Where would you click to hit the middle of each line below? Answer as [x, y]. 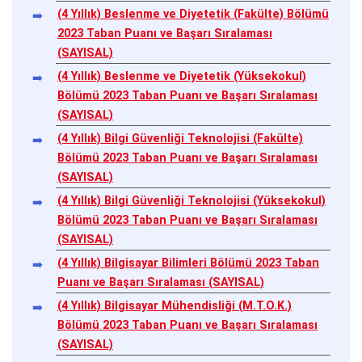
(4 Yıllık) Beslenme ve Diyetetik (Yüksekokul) [182, 76]
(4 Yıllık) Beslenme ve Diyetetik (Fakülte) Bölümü [193, 14]
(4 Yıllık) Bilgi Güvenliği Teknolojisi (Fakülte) [180, 138]
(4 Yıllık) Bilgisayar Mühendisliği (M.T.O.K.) [175, 305]
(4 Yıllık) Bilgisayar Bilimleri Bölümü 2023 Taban [188, 263]
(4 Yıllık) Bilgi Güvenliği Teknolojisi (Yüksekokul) [192, 200]
